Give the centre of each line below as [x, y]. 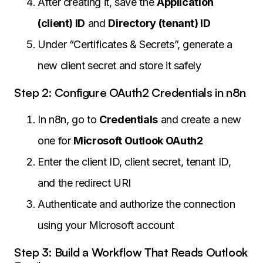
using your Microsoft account [106, 225]
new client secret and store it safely [119, 66]
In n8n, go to [68, 120]
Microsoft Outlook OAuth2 [138, 141]
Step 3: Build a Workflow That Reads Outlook [131, 252]
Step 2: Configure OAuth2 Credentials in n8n [130, 93]
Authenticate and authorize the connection [136, 204]
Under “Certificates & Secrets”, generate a [135, 45]
